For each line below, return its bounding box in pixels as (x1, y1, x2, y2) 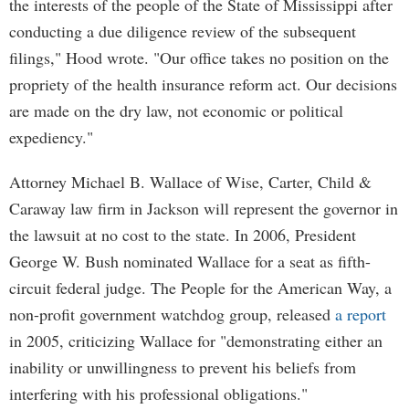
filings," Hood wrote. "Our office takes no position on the (9, 47, 389, 68)
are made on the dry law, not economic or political (9, 100, 343, 121)
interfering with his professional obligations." (9, 383, 308, 404)
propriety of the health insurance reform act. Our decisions (9, 73, 397, 95)
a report (335, 303, 386, 325)
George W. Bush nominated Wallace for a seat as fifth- (9, 250, 371, 272)
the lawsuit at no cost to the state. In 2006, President (9, 224, 356, 246)
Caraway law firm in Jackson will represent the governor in (9, 197, 398, 219)
